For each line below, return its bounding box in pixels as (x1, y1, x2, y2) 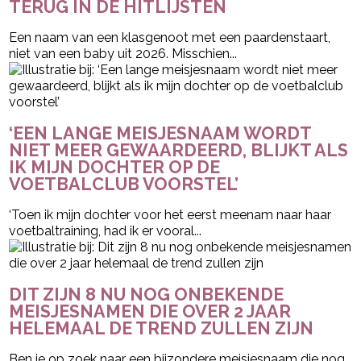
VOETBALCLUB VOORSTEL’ (9, 173, 239, 194)
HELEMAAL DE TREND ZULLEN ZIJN (9, 317, 314, 338)
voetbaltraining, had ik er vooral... (9, 222, 202, 239)
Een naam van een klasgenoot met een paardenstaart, (9, 29, 331, 45)
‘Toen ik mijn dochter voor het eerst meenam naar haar (9, 206, 332, 222)
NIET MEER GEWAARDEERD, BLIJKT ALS (9, 139, 349, 160)
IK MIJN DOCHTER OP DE (9, 156, 221, 177)
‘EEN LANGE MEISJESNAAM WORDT (9, 122, 312, 143)
